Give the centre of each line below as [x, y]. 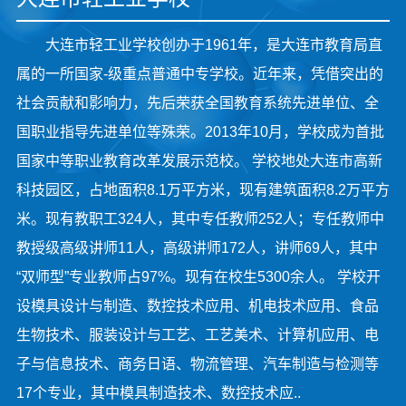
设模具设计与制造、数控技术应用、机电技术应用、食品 [197, 306]
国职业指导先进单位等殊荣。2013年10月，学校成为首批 [200, 132]
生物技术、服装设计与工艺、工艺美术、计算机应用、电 [197, 335]
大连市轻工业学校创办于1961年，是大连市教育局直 [213, 45]
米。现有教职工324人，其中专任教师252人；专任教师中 [200, 219]
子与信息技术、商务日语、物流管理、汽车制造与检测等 [197, 364]
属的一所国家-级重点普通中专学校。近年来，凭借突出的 [199, 74]
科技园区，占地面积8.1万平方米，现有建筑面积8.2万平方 [203, 190]
